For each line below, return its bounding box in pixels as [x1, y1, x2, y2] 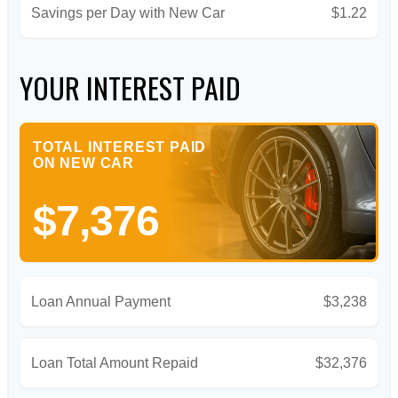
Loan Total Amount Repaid [31, 355, 198, 371]
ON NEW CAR [33, 155, 134, 171]
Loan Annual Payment [31, 294, 171, 310]
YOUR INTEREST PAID [20, 67, 241, 109]
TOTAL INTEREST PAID [33, 139, 207, 155]
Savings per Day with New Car [31, 5, 225, 21]
